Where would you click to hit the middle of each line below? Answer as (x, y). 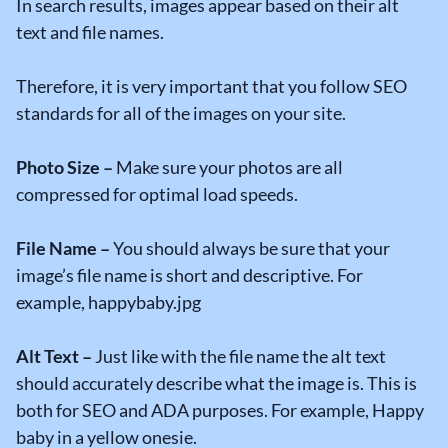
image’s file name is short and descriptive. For (189, 275)
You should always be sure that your (251, 248)
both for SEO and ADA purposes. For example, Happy (220, 410)
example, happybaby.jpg (108, 302)
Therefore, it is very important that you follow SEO (211, 86)
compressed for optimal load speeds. (157, 194)
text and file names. (90, 32)
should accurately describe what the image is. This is (216, 383)
